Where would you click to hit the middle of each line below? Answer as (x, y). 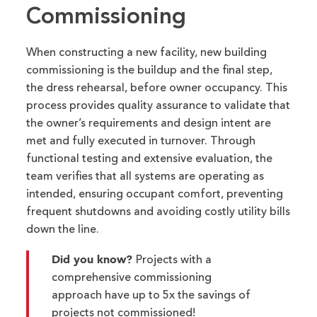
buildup (157, 70)
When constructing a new (93, 53)
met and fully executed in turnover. (119, 141)
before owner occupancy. (197, 88)
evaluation (223, 159)
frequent (51, 212)
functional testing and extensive (111, 159)
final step (246, 70)
